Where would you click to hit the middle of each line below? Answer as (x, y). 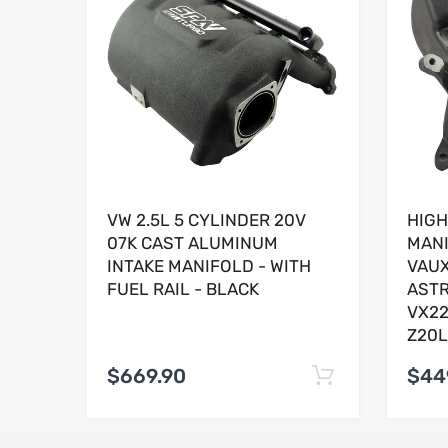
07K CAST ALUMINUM (192, 242)
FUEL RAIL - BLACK (183, 288)
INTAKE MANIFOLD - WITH (209, 265)
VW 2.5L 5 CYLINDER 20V (206, 219)
